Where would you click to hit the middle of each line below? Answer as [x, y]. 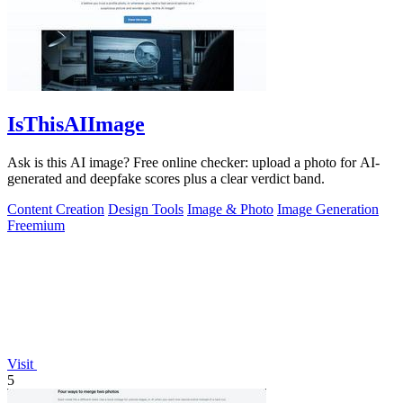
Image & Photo [230, 210]
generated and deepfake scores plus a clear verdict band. [166, 179]
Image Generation [328, 210]
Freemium [36, 226]
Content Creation [56, 210]
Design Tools [146, 210]
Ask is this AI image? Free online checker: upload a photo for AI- [193, 163]
